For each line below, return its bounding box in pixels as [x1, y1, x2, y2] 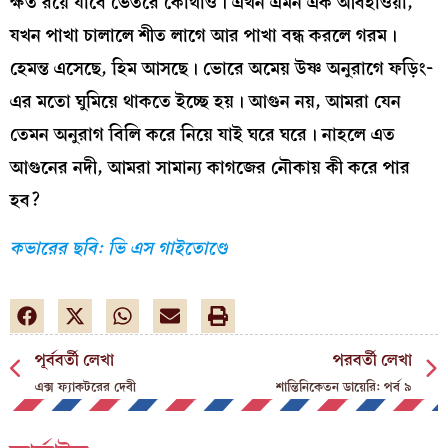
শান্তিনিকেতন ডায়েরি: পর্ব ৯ [276, 375, 412, 397]
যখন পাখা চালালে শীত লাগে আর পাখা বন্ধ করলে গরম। [10, 21, 397, 51]
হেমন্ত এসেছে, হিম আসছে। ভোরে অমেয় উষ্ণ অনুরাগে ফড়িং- [10, 54, 434, 84]
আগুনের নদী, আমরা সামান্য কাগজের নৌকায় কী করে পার [10, 153, 410, 183]
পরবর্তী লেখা [333, 346, 412, 373]
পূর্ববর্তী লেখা [35, 346, 114, 373]
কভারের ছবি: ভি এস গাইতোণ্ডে [10, 233, 228, 263]
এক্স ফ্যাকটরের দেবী [35, 375, 136, 397]
